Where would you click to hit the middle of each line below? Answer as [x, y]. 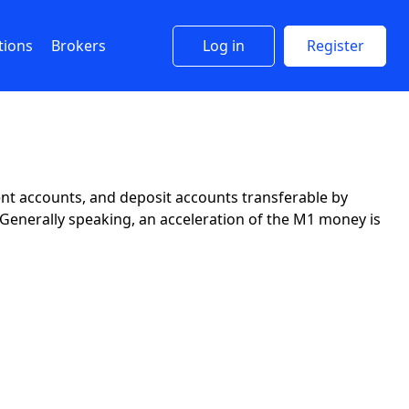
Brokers [79, 46]
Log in [224, 46]
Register [335, 46]
